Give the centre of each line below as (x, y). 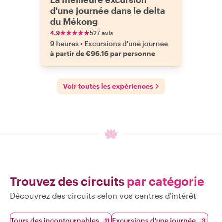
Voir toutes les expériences (108, 86)
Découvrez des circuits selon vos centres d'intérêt (103, 195)
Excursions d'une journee (126, 43)
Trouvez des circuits (68, 181)
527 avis (101, 33)
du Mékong (74, 21)
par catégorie (166, 181)
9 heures (64, 43)
